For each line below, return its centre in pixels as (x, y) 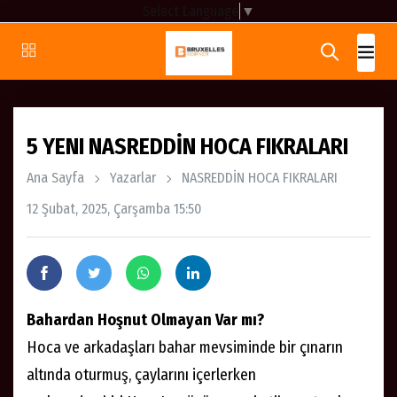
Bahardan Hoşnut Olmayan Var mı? (145, 319)
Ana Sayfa (55, 177)
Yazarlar (133, 177)
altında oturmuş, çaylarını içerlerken (141, 374)
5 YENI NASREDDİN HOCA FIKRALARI (187, 146)
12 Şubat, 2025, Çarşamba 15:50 (114, 208)
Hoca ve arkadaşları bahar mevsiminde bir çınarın (185, 347)
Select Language (191, 11)
